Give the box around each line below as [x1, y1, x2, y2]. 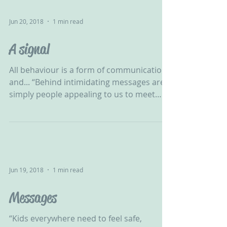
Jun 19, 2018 [9, 166, 44, 174]
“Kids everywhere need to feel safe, [9, 213, 142, 224]
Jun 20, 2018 [9, 17, 44, 25]
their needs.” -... [9, 101, 68, 112]
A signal [9, 40, 50, 58]
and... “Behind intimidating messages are [9, 77, 165, 88]
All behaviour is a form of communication [9, 64, 167, 75]
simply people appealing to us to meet [9, 89, 155, 100]
